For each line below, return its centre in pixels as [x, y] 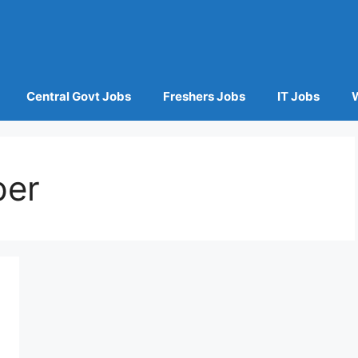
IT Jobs [298, 97]
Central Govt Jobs [78, 97]
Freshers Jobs [204, 97]
